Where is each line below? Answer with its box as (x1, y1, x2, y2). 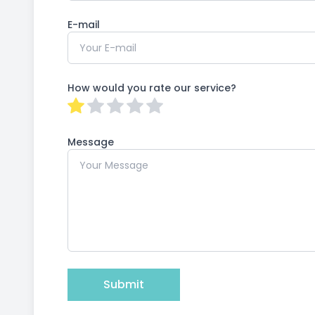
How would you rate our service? (67, 81, 236, 95)
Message (67, 135, 114, 149)
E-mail (67, 18, 100, 32)
